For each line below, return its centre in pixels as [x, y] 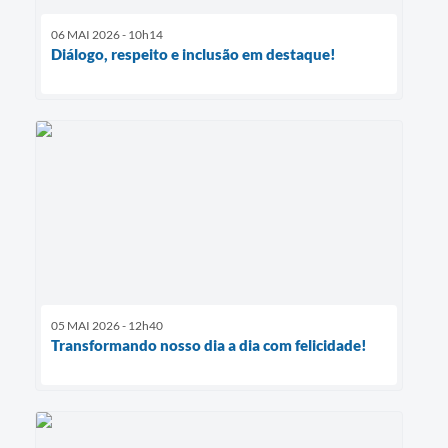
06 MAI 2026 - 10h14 [107, 34]
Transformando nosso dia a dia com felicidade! [209, 345]
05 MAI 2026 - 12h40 [107, 326]
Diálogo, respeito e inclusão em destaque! [193, 54]
